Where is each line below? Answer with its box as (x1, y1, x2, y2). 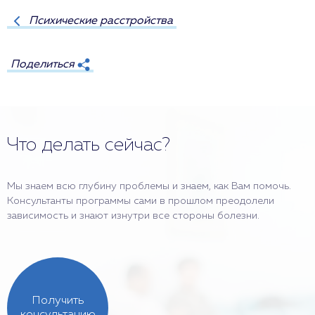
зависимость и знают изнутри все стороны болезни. (7, 211, 259, 221)
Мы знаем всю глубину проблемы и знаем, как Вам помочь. (7, 181, 291, 191)
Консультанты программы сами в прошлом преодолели (7, 196, 274, 206)
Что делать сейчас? (7, 136, 170, 155)
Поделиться (11, 58, 75, 70)
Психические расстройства (29, 15, 173, 27)
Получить (32, 295, 84, 307)
